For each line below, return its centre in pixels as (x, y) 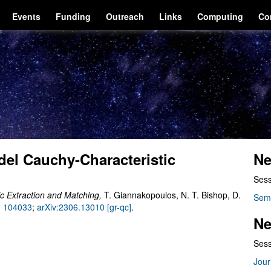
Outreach (125, 16)
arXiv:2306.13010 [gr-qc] (84, 207)
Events (27, 16)
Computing (220, 16)
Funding (73, 16)
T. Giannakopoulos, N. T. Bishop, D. (172, 195)
